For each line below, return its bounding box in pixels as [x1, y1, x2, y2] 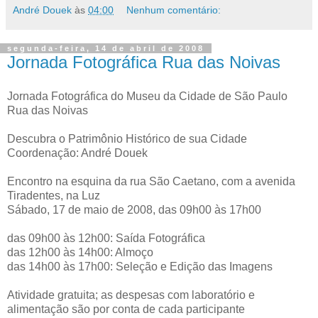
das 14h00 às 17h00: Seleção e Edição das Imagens [7, 261, 273, 273]
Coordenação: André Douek [7, 147, 148, 159]
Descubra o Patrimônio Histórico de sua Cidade [7, 133, 247, 145]
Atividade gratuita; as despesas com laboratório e [7, 289, 255, 301]
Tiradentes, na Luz [7, 190, 100, 202]
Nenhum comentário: [126, 4, 221, 16]
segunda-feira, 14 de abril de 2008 [7, 44, 204, 53]
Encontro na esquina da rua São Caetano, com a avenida [7, 175, 295, 187]
